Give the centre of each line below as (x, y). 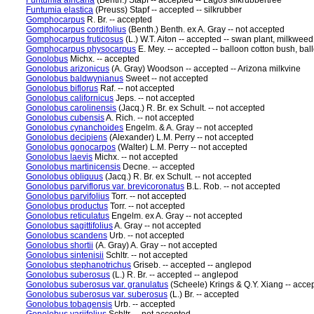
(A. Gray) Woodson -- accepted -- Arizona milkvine (205, 69)
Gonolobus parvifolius (68, 196)
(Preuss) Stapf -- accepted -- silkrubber (168, 10)
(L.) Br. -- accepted (203, 294)
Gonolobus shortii (60, 245)
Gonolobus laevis (59, 157)
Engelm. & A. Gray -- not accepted (188, 128)
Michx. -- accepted (104, 59)
